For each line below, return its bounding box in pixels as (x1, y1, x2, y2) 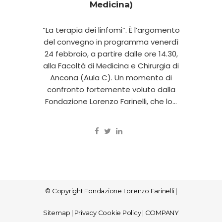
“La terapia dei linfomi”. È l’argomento (42, 24, 180, 35)
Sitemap (43, 209, 70, 217)
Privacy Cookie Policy (74, 209, 141, 217)
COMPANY (145, 209, 179, 217)
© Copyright (45, 187, 85, 195)
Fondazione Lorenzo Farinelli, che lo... (45, 96, 177, 107)
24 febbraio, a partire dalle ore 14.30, (44, 48, 178, 59)
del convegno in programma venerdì (44, 36, 178, 47)
